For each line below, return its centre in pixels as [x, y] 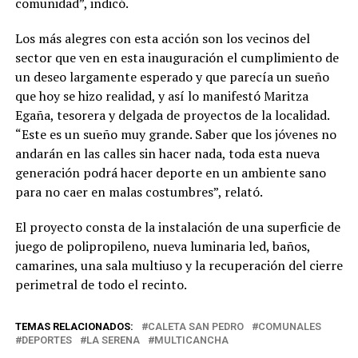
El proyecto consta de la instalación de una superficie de [177, 227]
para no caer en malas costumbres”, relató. [139, 191]
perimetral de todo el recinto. [101, 284]
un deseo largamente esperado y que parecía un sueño [172, 76]
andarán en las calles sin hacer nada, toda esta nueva [167, 153]
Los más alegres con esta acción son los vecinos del [162, 38]
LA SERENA [113, 340]
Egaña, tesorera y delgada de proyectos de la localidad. [172, 115]
